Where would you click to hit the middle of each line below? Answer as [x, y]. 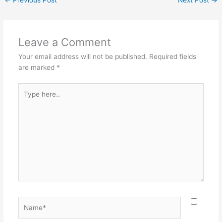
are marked [37, 68]
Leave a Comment [64, 42]
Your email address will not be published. [83, 57]
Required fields [172, 57]
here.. [27, 99]
